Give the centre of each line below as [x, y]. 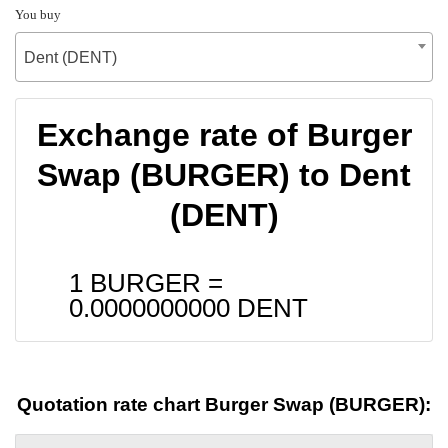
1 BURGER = [146, 282]
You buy [38, 14]
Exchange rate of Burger [224, 134]
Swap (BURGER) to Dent [224, 174]
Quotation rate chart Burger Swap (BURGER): [224, 405]
